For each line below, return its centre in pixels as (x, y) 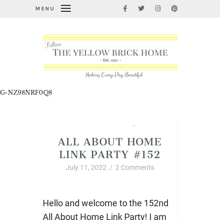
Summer (150, 124)
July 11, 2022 (86, 168)
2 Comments (135, 168)
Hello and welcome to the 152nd (105, 203)
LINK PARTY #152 (110, 152)
